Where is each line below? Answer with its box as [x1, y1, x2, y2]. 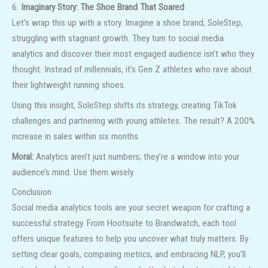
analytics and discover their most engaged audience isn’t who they [12, 48, 254, 60]
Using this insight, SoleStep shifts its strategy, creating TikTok [12, 99, 237, 111]
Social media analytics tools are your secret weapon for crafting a [12, 202, 250, 214]
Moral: [12, 151, 33, 162]
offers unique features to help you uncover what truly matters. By [12, 233, 248, 245]
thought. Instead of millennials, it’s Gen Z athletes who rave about [12, 64, 252, 75]
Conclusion [12, 187, 51, 198]
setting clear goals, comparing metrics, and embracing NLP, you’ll [12, 249, 246, 260]
